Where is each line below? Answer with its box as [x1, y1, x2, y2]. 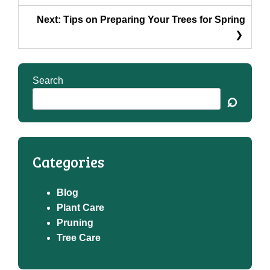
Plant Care [57, 202, 104, 213]
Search [33, 75, 63, 86]
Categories [33, 151, 104, 172]
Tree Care [57, 232, 101, 243]
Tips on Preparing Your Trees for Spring [63, 14, 245, 25]
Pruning [57, 217, 93, 228]
